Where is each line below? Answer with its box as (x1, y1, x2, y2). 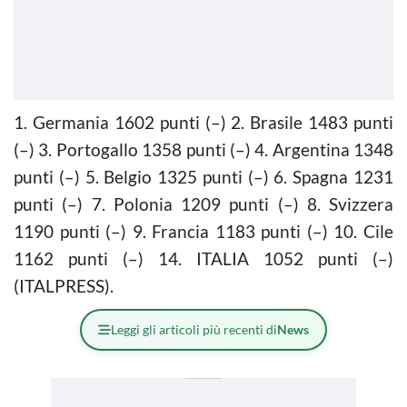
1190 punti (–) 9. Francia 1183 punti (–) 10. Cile (14, 220, 393, 242)
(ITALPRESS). (14, 274, 114, 296)
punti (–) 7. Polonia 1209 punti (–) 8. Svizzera (14, 193, 393, 214)
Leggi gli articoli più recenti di (111, 321, 277, 337)
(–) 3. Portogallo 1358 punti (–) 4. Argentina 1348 (14, 138, 393, 160)
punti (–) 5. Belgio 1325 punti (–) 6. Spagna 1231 (14, 165, 393, 187)
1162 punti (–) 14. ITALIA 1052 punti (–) (14, 247, 393, 269)
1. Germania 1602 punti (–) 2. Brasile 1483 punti (14, 111, 393, 133)
